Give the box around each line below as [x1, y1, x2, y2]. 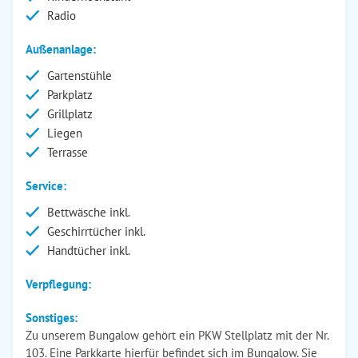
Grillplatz [47, 106, 93, 121]
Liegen [47, 125, 82, 141]
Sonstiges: [26, 310, 78, 325]
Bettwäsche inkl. [47, 205, 130, 220]
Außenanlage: [26, 42, 96, 57]
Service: [26, 178, 66, 193]
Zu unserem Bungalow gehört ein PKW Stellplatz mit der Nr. [26, 328, 328, 343]
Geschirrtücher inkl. [47, 224, 145, 239]
